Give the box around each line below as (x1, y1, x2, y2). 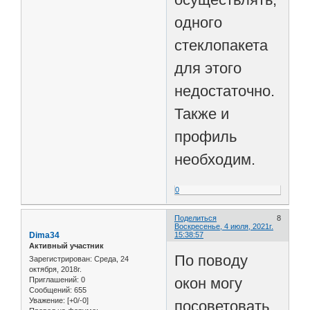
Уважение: (29, 296, 65, 305)
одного (174, 13, 223, 31)
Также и (174, 104, 230, 122)
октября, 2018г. (29, 265, 82, 274)
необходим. (174, 150, 256, 168)
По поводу (174, 252, 248, 270)
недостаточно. (174, 82, 280, 100)
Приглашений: (29, 275, 79, 284)
